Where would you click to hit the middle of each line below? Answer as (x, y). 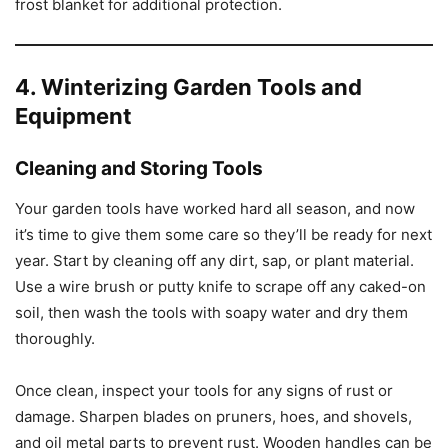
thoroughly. (55, 339)
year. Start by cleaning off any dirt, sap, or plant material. (214, 261)
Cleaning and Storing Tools (139, 169)
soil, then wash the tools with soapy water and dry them (211, 313)
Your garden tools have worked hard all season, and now (215, 209)
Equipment (73, 116)
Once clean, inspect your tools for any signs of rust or (204, 391)
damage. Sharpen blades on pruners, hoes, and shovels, (213, 417)
